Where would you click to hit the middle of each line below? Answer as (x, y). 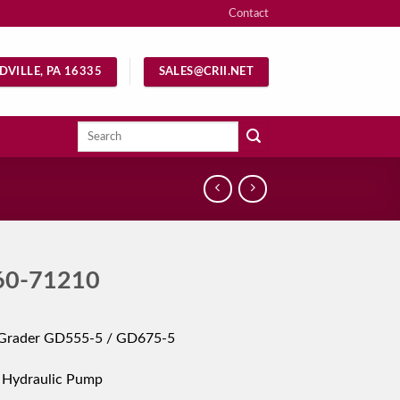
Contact (249, 13)
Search (93, 129)
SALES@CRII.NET (206, 71)
